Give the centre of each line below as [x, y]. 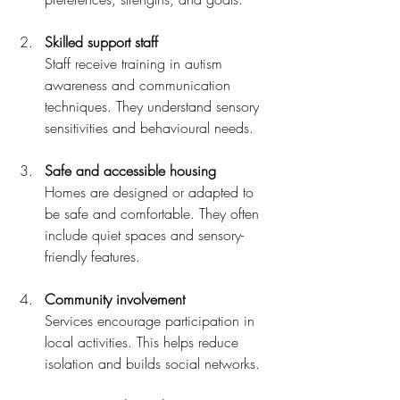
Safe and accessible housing [130, 171]
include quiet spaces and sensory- [144, 235]
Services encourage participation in [152, 321]
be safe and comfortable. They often [154, 213]
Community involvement [115, 299]
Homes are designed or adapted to [151, 192]
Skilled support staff [101, 42]
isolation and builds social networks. [152, 363]
